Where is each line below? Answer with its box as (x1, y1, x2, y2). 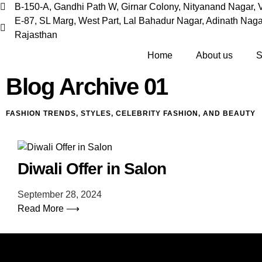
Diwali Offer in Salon (18, 160, 166, 178)
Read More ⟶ (18, 204, 80, 213)
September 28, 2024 (18, 189, 102, 199)
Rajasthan (15, 30, 57, 40)
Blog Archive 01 (6, 74, 168, 99)
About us (196, 50, 233, 60)
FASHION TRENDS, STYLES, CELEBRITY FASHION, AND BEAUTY (6, 109, 256, 118)
